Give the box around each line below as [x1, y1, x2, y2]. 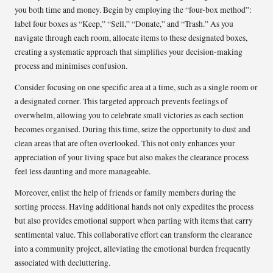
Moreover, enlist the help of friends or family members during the [15, 187, 236, 199]
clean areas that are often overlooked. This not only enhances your [15, 138, 235, 149]
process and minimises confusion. [15, 60, 127, 72]
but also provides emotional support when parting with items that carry [15, 215, 253, 227]
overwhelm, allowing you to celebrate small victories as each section [15, 110, 244, 121]
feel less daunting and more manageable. [15, 166, 151, 177]
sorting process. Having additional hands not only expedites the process [15, 201, 253, 213]
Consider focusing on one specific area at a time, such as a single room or [15, 82, 258, 93]
